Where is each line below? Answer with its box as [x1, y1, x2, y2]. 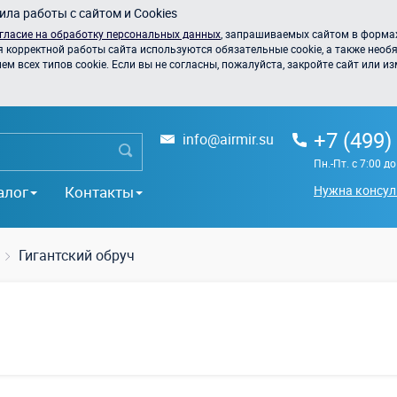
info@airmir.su [183, 129, 274, 149]
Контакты [65, 181, 134, 202]
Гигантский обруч [19, 245, 135, 265]
